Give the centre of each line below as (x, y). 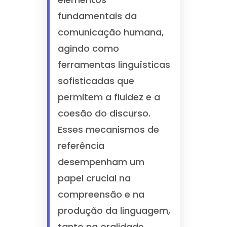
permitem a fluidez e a (109, 97)
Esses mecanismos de (108, 129)
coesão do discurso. (104, 113)
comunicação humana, (110, 32)
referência (81, 146)
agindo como (88, 48)
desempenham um (101, 162)
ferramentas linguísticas (114, 65)
